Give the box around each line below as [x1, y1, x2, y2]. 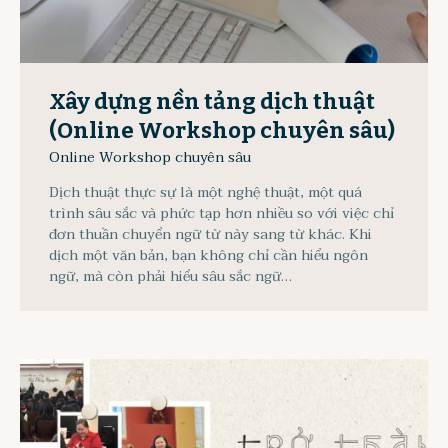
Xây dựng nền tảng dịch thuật [49, 88, 375, 116]
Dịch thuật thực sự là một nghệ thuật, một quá [49, 179, 362, 205]
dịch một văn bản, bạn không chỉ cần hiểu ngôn [49, 242, 368, 268]
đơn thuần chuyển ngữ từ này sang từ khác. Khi [49, 221, 372, 247]
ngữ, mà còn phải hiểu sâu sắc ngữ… [49, 263, 292, 289]
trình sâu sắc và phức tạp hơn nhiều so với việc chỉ [49, 200, 394, 226]
